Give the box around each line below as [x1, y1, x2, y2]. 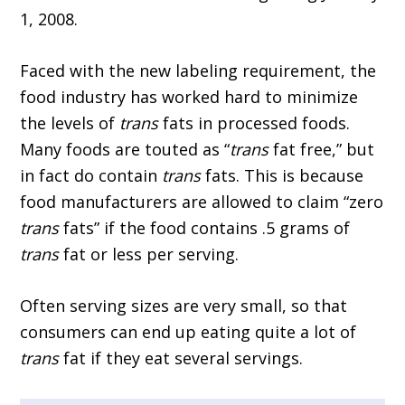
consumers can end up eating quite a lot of [20, 321, 357, 344]
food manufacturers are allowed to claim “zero [20, 191, 384, 213]
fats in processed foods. [158, 112, 351, 135]
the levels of [20, 112, 120, 135]
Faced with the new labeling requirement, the [20, 60, 377, 82]
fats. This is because [201, 165, 364, 187]
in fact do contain [20, 165, 163, 187]
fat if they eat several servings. [59, 347, 304, 370]
